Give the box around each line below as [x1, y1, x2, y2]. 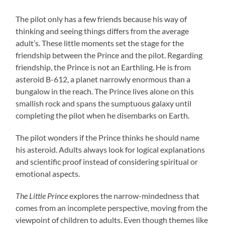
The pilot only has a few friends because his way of [16, 14, 187, 24]
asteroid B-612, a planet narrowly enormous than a [16, 74, 191, 84]
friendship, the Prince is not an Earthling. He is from [16, 62, 191, 72]
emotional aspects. [16, 169, 80, 179]
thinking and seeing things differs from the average [16, 26, 189, 36]
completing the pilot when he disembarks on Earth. [16, 110, 190, 121]
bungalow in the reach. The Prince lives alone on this [16, 86, 194, 96]
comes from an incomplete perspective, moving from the [16, 203, 208, 213]
